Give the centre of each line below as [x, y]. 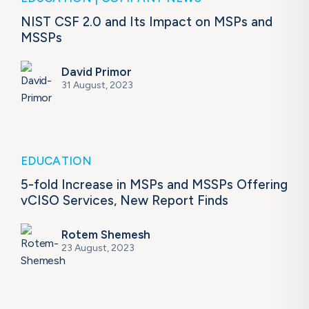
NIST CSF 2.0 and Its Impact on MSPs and [147, 22]
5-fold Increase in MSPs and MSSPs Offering [154, 185]
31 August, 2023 [97, 86]
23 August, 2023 [98, 248]
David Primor [97, 72]
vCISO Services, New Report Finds [124, 201]
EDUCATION [57, 161]
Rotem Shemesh [106, 235]
